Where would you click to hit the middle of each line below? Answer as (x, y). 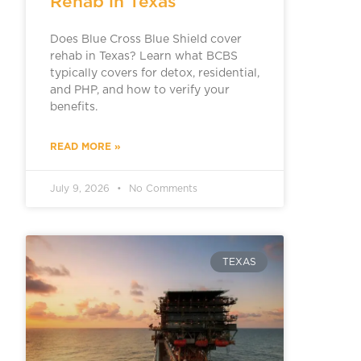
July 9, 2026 (81, 189)
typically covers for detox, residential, (154, 74)
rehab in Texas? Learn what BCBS (143, 57)
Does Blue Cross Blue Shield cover (145, 40)
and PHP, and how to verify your (139, 91)
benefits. (73, 108)
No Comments (161, 189)
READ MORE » (85, 147)
